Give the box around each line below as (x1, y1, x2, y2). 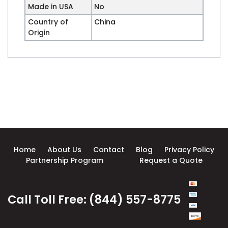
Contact (93, 145, 124, 155)
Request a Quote (139, 155, 203, 166)
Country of (27, 17, 68, 27)
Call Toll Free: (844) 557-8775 (8, 191, 181, 208)
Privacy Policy (164, 145, 215, 155)
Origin (27, 27, 50, 38)
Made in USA (27, 2, 73, 12)
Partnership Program (25, 155, 103, 166)
